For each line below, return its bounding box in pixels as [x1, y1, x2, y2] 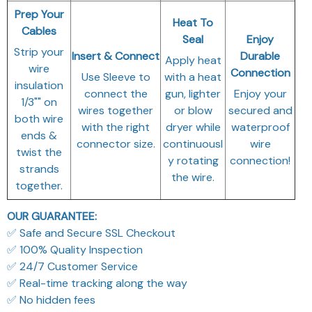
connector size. [76, 136, 155, 152]
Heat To [173, 15, 213, 31]
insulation [15, 78, 63, 93]
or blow [173, 103, 212, 118]
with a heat [164, 70, 221, 85]
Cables [22, 24, 56, 39]
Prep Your [14, 7, 64, 22]
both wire [15, 111, 63, 127]
